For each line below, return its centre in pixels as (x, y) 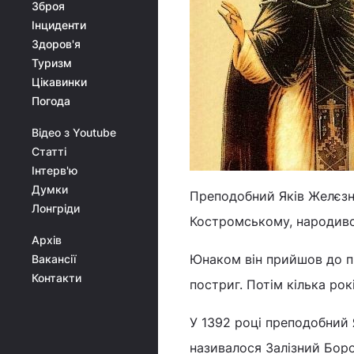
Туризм (52, 63)
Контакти (56, 278)
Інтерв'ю (55, 170)
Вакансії (54, 259)
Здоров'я (56, 44)
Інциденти (59, 25)
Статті (49, 151)
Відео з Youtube (74, 132)
